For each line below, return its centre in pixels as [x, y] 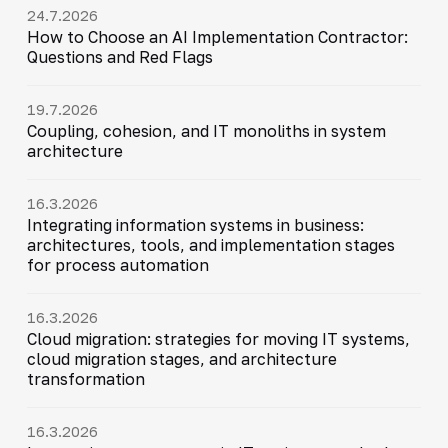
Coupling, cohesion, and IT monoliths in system [206, 130]
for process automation [117, 264]
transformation [85, 378]
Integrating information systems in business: [195, 224]
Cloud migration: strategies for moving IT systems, [218, 338]
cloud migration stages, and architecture [181, 358]
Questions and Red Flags [119, 56]
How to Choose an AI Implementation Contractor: [217, 36]
